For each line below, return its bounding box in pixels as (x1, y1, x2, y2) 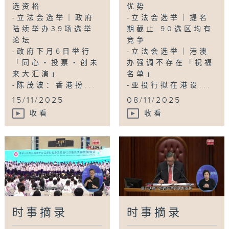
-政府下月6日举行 (12, 47, 92, 56)
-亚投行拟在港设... (127, 81, 212, 89)
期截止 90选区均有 (127, 25, 214, 33)
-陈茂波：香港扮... (12, 81, 98, 89)
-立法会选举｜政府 (12, 13, 95, 22)
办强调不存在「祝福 (127, 58, 215, 67)
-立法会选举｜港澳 (127, 47, 210, 56)
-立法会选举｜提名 (127, 13, 210, 22)
